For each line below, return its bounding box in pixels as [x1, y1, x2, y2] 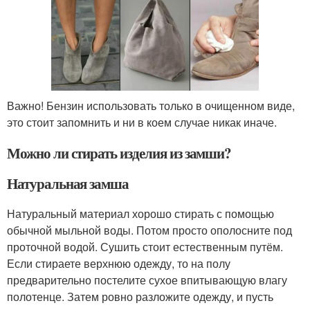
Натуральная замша [7, 172, 129, 194]
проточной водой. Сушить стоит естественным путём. [7, 238, 283, 255]
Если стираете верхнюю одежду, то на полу [7, 255, 230, 271]
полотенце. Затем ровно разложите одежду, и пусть [7, 288, 273, 304]
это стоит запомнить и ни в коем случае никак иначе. [7, 113, 277, 130]
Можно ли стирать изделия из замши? [7, 142, 232, 163]
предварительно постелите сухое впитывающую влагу [7, 271, 287, 288]
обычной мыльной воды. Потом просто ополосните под [7, 221, 292, 238]
